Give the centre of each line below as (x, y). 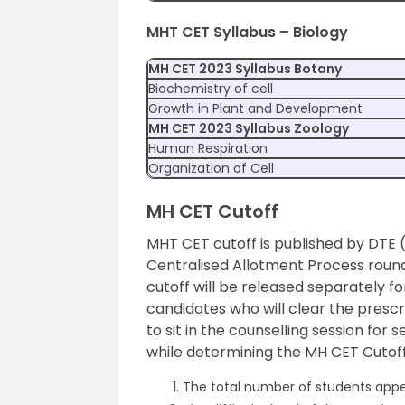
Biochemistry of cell (211, 89)
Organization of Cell (211, 168)
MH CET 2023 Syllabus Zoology (249, 128)
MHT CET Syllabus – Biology (247, 32)
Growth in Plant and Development (255, 108)
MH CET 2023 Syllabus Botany (245, 69)
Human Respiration (208, 148)
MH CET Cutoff (212, 212)
